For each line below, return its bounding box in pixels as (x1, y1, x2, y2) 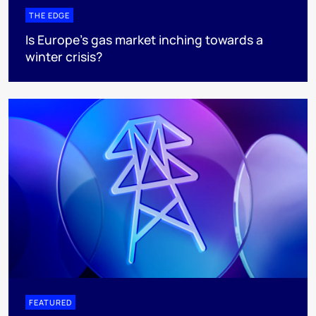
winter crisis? (25, 48, 102, 65)
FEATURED (29, 297, 72, 308)
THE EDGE (29, 10, 70, 20)
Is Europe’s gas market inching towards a (25, 31, 263, 48)
